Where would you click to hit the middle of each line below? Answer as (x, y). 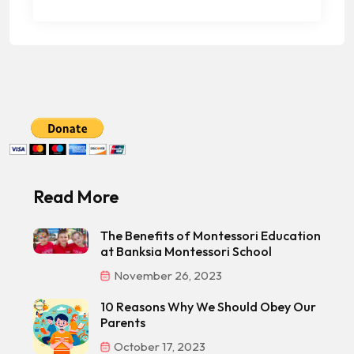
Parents (123, 322)
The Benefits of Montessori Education (211, 235)
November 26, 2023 (167, 275)
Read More (76, 196)
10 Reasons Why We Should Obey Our (208, 306)
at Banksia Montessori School (186, 251)
